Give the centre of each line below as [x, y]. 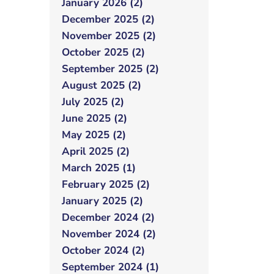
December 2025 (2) [108, 19]
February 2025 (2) [106, 184]
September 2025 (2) [110, 69]
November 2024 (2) [109, 234]
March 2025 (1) [99, 168]
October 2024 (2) [103, 250]
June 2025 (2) [94, 118]
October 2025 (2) [103, 52]
